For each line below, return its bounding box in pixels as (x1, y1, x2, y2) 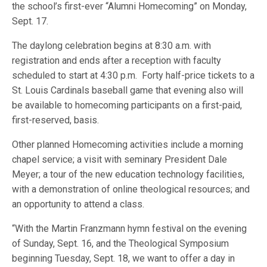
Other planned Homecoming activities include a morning (12, 139, 244, 150)
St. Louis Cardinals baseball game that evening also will (12, 85, 244, 96)
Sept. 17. (12, 15, 49, 27)
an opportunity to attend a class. (12, 198, 145, 210)
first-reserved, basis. (12, 114, 100, 126)
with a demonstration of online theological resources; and (12, 184, 250, 195)
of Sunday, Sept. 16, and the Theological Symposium (12, 238, 229, 249)
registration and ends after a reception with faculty (12, 55, 222, 66)
